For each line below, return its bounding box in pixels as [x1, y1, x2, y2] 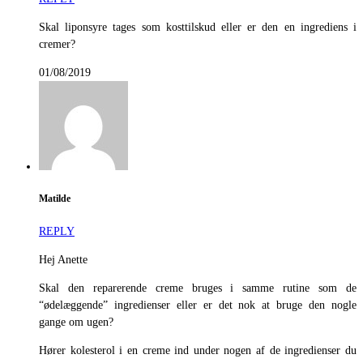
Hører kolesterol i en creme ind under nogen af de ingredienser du [39, 344, 357, 357]
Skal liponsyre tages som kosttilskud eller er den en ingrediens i [39, 20, 357, 33]
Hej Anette [39, 254, 88, 267]
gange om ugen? [39, 316, 113, 329]
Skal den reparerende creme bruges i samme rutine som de [39, 282, 357, 295]
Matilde [39, 193, 70, 204]
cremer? [39, 37, 75, 50]
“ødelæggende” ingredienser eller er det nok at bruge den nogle [39, 299, 357, 312]
